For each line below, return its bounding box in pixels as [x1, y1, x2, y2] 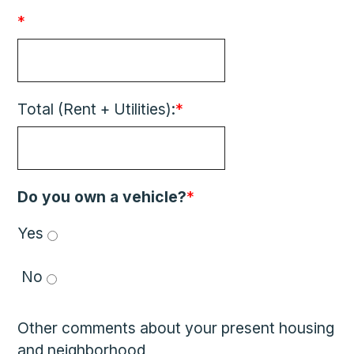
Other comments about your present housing [17, 318, 335, 337]
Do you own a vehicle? [17, 187, 187, 206]
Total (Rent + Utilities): [17, 100, 176, 119]
